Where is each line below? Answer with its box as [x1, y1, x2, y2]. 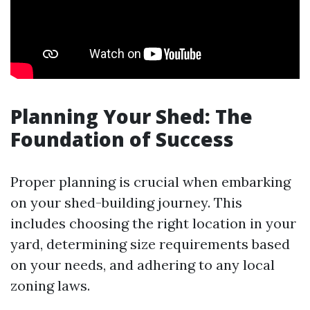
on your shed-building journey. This [10, 194, 242, 211]
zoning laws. [10, 277, 90, 294]
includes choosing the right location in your [10, 215, 296, 232]
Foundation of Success [10, 126, 234, 152]
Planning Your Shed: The [10, 103, 253, 129]
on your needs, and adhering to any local [10, 256, 275, 273]
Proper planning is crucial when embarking [10, 173, 291, 190]
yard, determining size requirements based [10, 235, 290, 253]
